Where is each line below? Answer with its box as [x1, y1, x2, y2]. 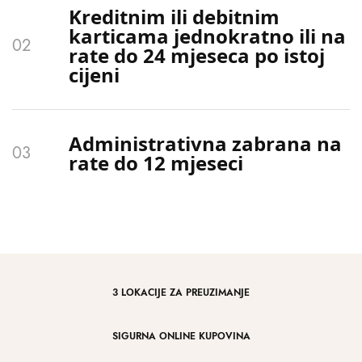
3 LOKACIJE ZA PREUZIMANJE [112, 285, 250, 300]
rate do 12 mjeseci [69, 149, 243, 176]
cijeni [69, 61, 120, 88]
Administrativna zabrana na [69, 130, 342, 157]
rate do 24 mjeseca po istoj [69, 42, 325, 69]
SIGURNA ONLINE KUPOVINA [112, 329, 250, 343]
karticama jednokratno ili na [69, 23, 346, 49]
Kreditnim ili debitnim [69, 3, 280, 30]
